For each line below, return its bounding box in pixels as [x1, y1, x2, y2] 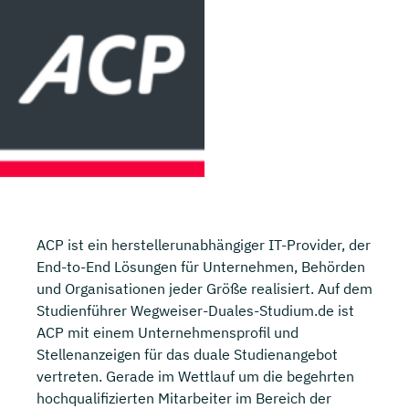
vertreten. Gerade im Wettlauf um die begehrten [37, 367, 354, 386]
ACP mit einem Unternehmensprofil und [37, 323, 299, 342]
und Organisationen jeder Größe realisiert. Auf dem [37, 279, 372, 299]
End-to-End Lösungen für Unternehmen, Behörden [37, 257, 365, 277]
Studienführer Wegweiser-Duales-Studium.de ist [37, 301, 354, 320]
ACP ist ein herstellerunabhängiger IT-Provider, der [37, 236, 371, 255]
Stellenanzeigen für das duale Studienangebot [37, 345, 338, 364]
